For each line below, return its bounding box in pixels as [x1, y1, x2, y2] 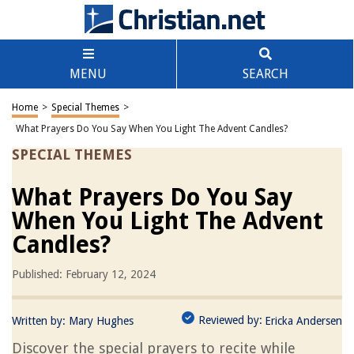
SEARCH [242, 66, 288, 81]
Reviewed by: [198, 314, 262, 326]
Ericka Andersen [265, 314, 342, 327]
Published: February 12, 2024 [12, 268, 156, 281]
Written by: [12, 314, 69, 327]
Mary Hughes [69, 314, 134, 327]
